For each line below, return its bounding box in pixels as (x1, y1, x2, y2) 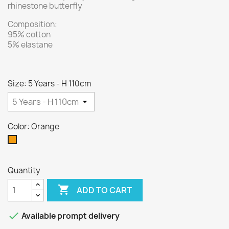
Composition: (8, 19, 57, 30)
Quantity (8, 165, 40, 176)
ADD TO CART (77, 184, 132, 196)
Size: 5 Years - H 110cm (8, 78, 91, 89)
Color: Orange (8, 121, 59, 132)
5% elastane (8, 39, 53, 50)
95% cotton (8, 29, 51, 40)
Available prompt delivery (20, 211, 120, 222)
